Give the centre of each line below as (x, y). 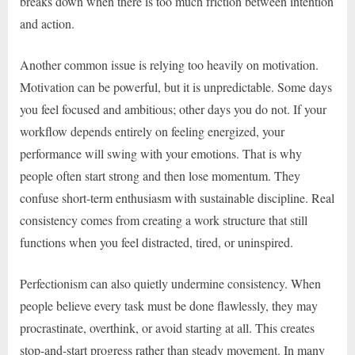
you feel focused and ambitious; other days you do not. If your (173, 109)
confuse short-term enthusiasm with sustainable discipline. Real (177, 198)
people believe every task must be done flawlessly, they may (169, 306)
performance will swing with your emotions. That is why (161, 154)
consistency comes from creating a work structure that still (164, 220)
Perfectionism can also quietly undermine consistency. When (170, 284)
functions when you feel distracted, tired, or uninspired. (157, 242)
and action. (47, 24)
